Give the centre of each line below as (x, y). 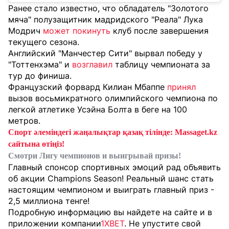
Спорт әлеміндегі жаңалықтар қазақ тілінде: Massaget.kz (113, 132)
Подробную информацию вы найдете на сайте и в (110, 212)
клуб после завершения (159, 31)
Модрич (26, 31)
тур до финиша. (40, 76)
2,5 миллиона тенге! (49, 201)
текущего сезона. (44, 42)
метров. (24, 121)
